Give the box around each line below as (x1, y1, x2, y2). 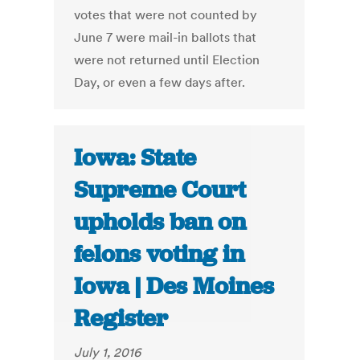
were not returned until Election (74, 51, 260, 68)
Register (74, 303, 169, 334)
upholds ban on (74, 207, 247, 238)
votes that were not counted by (74, 6, 258, 23)
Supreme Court (74, 174, 247, 206)
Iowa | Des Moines (74, 271, 275, 302)
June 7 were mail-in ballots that (74, 29, 257, 46)
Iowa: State (74, 142, 197, 174)
